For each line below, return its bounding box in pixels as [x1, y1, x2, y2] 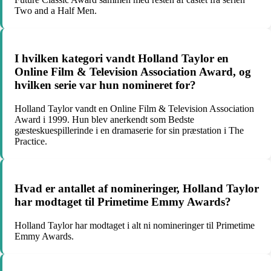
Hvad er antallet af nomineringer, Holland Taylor [15, 182, 259, 195]
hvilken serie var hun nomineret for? [15, 78, 196, 91]
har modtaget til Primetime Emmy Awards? [15, 195, 231, 209]
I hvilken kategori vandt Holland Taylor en [15, 51, 229, 65]
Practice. [15, 135, 47, 146]
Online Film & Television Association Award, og [15, 65, 251, 78]
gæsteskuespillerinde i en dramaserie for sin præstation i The [15, 125, 244, 135]
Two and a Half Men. [15, 5, 97, 16]
